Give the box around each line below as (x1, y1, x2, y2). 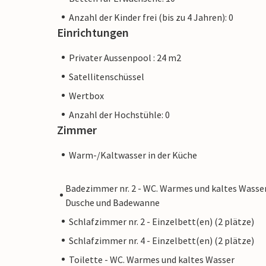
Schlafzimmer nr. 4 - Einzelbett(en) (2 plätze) (69, 234, 254, 246)
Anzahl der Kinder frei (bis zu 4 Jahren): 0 (69, 11, 233, 23)
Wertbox (69, 89, 104, 102)
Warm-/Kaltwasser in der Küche (69, 148, 197, 161)
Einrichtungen (57, 24, 129, 40)
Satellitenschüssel (69, 70, 144, 83)
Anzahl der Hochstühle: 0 (69, 108, 170, 121)
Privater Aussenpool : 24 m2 (69, 51, 181, 64)
